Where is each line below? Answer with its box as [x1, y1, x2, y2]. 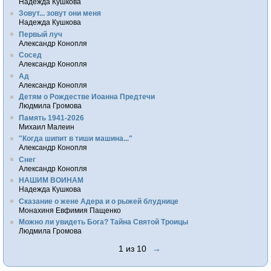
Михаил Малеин [19, 122, 75, 131]
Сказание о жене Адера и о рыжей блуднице [19, 197, 179, 205]
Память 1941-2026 [19, 113, 85, 122]
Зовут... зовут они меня [19, 9, 102, 18]
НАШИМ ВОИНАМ [19, 176, 84, 184]
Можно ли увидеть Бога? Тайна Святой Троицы [19, 218, 189, 226]
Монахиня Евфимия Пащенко [19, 206, 122, 214]
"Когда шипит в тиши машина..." [19, 134, 133, 143]
